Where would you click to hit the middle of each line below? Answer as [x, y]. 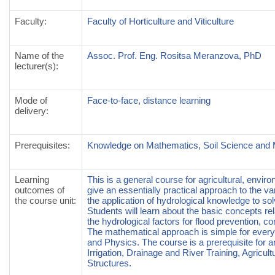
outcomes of [40, 190]
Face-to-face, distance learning [149, 100]
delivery [30, 111]
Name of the [39, 56]
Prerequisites [41, 145]
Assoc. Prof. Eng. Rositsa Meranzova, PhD [174, 56]
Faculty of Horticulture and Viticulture [161, 21]
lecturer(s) [35, 66]
